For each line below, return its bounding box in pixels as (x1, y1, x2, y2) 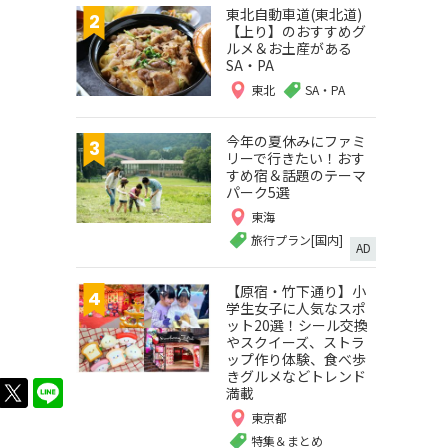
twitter (28, 380, 82, 404)
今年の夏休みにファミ (226, 131, 366, 151)
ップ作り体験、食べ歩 (226, 349, 366, 369)
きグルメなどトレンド (226, 366, 366, 386)
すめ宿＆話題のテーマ (226, 165, 366, 185)
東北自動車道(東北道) (226, 4, 362, 24)
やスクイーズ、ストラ (226, 332, 365, 352)
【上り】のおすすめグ (226, 21, 366, 41)
